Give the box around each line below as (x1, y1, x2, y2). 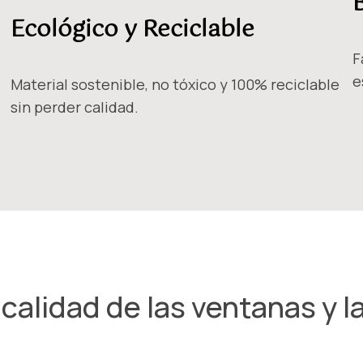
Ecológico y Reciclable (11, 11, 255, 49)
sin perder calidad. (11, 97, 139, 117)
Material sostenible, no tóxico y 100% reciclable (11, 75, 340, 95)
